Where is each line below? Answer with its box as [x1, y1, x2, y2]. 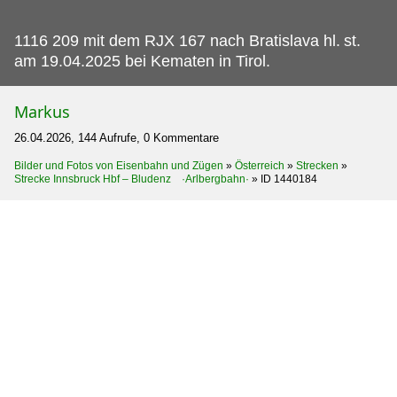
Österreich [235, 160, 284, 173]
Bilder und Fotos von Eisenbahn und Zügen [14, 160, 223, 173]
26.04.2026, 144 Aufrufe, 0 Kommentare [14, 131, 219, 145]
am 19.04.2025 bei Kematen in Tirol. [14, 52, 270, 71]
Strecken [296, 160, 339, 173]
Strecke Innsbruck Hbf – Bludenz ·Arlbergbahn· [14, 173, 249, 186]
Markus [14, 101, 70, 123]
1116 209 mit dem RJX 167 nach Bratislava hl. [14, 32, 340, 51]
